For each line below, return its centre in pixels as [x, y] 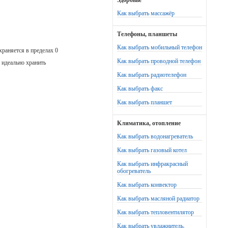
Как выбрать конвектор [147, 185]
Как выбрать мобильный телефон [160, 47]
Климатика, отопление [149, 123]
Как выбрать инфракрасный [152, 164]
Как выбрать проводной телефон [159, 61]
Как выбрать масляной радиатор [158, 198]
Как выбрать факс [140, 89]
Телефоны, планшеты [147, 34]
